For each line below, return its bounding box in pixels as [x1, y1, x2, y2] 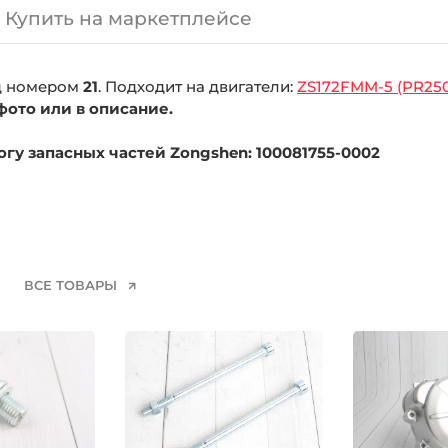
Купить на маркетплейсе [5, 7, 252, 31]
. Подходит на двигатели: [98, 76, 297, 96]
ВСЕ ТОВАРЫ [23, 276, 121, 293]
